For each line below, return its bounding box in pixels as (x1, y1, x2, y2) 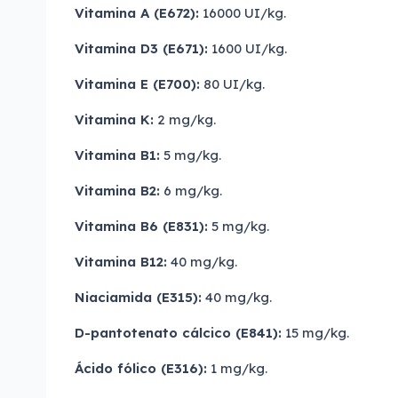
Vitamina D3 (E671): (75, 40, 208, 57)
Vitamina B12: (75, 253, 167, 270)
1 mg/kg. (207, 360, 267, 377)
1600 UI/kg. (208, 40, 287, 57)
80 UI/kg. (200, 76, 265, 92)
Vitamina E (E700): (75, 76, 200, 92)
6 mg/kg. (160, 182, 222, 199)
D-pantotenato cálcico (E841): (75, 324, 282, 341)
